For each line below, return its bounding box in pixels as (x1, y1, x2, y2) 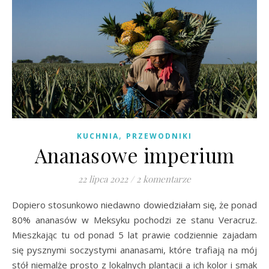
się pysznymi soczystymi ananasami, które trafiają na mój (12, 243, 257, 256)
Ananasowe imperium (34, 141, 235, 168)
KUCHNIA (77, 130, 119, 141)
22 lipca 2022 (78, 172, 128, 185)
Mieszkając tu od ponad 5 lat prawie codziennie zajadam (12, 228, 257, 241)
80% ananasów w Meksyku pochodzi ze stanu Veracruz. (12, 213, 257, 226)
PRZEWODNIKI (126, 130, 192, 141)
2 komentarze (136, 172, 191, 185)
